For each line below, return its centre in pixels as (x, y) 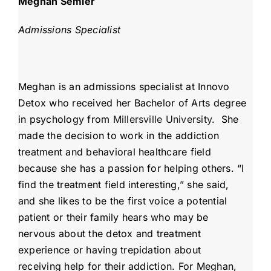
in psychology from (65, 119)
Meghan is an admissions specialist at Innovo (124, 87)
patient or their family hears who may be (113, 217)
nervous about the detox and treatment (109, 234)
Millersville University (162, 119)
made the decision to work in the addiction (119, 136)
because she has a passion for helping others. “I (131, 168)
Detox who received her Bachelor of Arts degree (132, 103)
